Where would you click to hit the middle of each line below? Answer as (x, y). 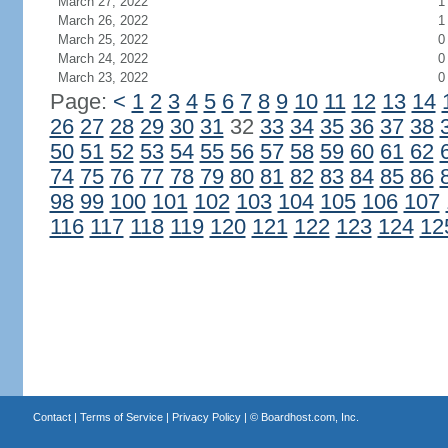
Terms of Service (121, 417)
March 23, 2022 (102, 77)
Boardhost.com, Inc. (309, 417)
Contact (51, 417)
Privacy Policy (206, 417)
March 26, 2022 (102, 20)
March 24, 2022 (102, 58)
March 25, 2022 (102, 39)
